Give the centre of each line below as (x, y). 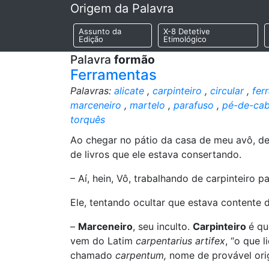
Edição (91, 39)
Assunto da (100, 32)
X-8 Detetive (186, 32)
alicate (129, 91)
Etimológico (185, 39)
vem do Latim (103, 241)
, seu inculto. (163, 226)
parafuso (194, 105)
